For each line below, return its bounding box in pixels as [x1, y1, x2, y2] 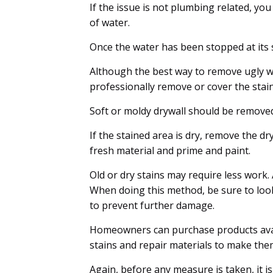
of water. [90, 16, 130, 30]
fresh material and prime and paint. [90, 144, 250, 158]
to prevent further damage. [90, 199, 214, 213]
